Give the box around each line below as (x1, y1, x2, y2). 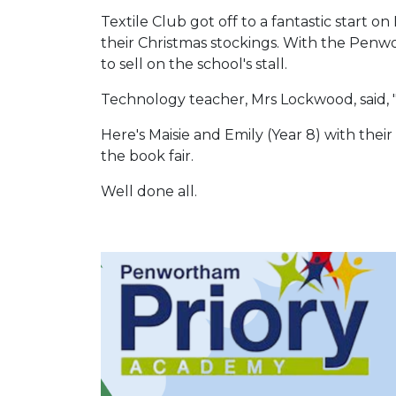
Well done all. (101, 183, 204, 200)
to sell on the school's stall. (101, 56, 287, 72)
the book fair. (101, 148, 194, 164)
